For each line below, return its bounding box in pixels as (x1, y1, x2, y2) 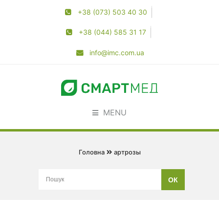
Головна (78, 148, 105, 156)
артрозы (113, 148, 141, 156)
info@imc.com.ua (89, 48, 144, 57)
